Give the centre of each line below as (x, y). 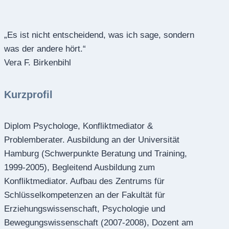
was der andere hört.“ (45, 49)
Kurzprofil (28, 94)
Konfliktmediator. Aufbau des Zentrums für (84, 181)
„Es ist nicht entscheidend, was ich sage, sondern (99, 35)
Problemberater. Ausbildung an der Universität (92, 140)
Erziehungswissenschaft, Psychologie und (85, 209)
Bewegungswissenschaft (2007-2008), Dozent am (99, 223)
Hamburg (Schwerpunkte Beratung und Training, (96, 154)
